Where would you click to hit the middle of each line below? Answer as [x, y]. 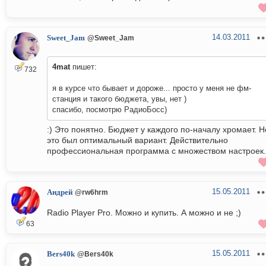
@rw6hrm [91, 192]
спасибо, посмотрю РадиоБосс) [110, 110]
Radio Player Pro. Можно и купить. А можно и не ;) [144, 213]
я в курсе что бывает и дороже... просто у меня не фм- [152, 88]
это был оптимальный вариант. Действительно [137, 140]
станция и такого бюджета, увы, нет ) [119, 99]
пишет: [83, 67]
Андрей [60, 193]
